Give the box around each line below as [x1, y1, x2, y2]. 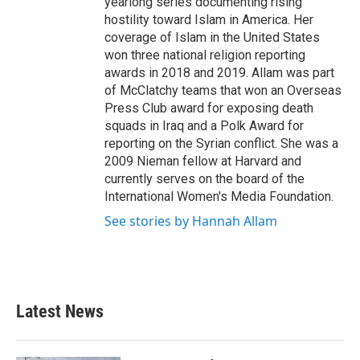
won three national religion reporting [104, 47, 305, 63]
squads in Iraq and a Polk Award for [104, 118, 304, 133]
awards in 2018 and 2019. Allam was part [104, 65, 334, 80]
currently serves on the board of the [104, 171, 305, 186]
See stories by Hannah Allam [104, 212, 277, 230]
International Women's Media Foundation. [104, 189, 333, 204]
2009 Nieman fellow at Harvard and [104, 153, 301, 169]
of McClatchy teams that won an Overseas [104, 83, 342, 98]
